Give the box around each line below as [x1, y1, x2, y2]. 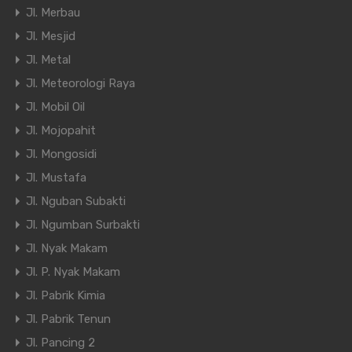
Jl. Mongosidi [26, 147, 97, 162]
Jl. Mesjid [26, 29, 75, 44]
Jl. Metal [26, 53, 71, 68]
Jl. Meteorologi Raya [26, 76, 135, 91]
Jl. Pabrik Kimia [26, 288, 105, 303]
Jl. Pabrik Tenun [26, 312, 111, 327]
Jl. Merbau [26, 5, 80, 20]
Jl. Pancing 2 [26, 335, 95, 350]
